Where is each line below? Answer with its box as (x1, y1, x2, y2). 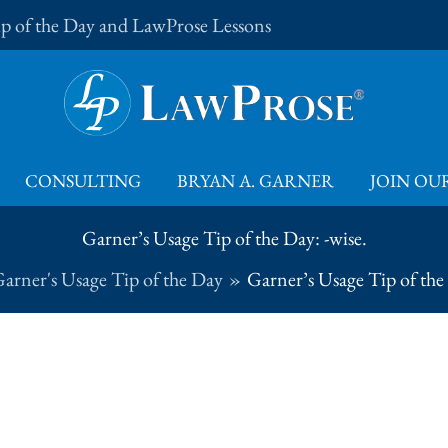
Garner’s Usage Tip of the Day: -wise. (81, 225, 367, 252)
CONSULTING (25, 169, 141, 193)
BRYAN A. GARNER (177, 169, 334, 193)
